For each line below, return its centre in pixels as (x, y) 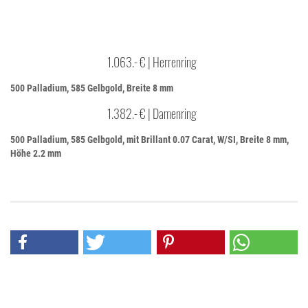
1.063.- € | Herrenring (154, 62)
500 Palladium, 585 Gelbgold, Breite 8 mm (92, 88)
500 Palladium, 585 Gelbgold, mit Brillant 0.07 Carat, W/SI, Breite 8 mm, (150, 140)
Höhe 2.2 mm (36, 153)
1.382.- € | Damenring (154, 113)
